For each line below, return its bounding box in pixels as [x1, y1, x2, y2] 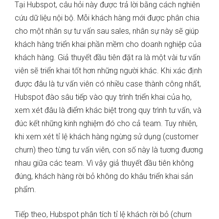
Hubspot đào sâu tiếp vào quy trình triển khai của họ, [15, 92, 192, 102]
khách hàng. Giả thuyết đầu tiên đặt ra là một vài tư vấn [15, 53, 200, 63]
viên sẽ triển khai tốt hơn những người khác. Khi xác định [15, 66, 202, 76]
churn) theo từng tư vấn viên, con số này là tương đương [15, 145, 203, 155]
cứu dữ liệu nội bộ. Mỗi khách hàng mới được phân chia [15, 13, 199, 23]
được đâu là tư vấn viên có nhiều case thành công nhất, [15, 79, 201, 89]
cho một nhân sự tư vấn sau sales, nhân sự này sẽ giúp [15, 26, 199, 36]
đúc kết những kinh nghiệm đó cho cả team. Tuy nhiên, [15, 119, 197, 129]
